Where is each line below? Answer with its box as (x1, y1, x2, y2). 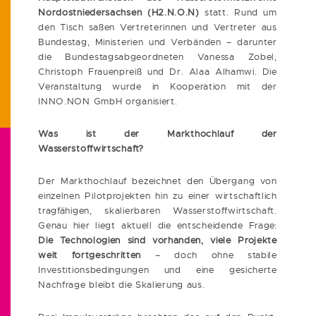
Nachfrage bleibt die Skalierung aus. (38, 279, 205, 291)
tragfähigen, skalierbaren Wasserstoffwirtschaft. (38, 205, 277, 217)
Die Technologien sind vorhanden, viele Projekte (38, 234, 277, 247)
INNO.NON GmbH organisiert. (38, 95, 178, 108)
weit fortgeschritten (38, 249, 142, 262)
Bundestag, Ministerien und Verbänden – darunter (38, 36, 277, 49)
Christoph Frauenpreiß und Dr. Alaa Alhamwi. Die (38, 66, 277, 78)
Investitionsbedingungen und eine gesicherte (38, 264, 277, 276)
